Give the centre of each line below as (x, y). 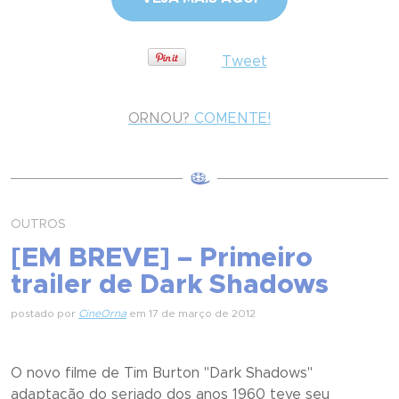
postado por (45, 313)
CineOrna (102, 313)
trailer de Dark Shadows (170, 285)
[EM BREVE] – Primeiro (162, 258)
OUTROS (38, 224)
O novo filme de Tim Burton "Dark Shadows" (162, 373)
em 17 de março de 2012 (191, 313)
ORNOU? (159, 118)
